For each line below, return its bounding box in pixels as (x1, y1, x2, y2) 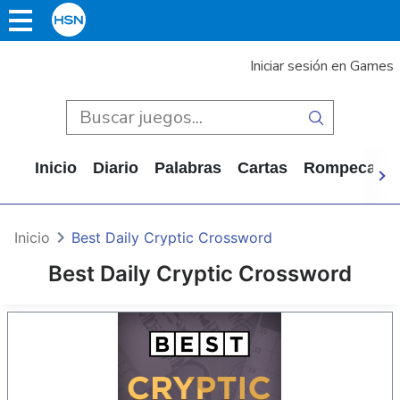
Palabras (154, 159, 221, 177)
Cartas (237, 159, 287, 177)
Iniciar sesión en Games (250, 56, 394, 76)
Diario (93, 159, 138, 177)
